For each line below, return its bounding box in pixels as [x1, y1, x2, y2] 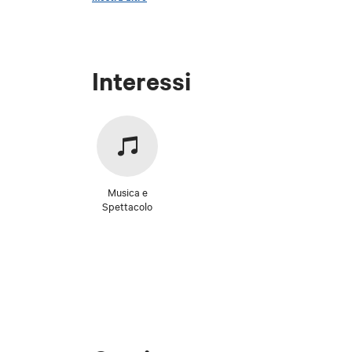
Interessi [92, 64, 191, 97]
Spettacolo [102, 198, 152, 213]
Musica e [107, 184, 148, 199]
